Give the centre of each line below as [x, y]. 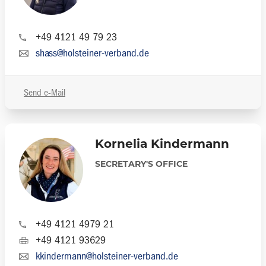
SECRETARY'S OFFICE [141, 165]
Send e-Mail [45, 93]
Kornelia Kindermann [162, 145]
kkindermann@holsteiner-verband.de [107, 256]
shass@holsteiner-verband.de [92, 53]
